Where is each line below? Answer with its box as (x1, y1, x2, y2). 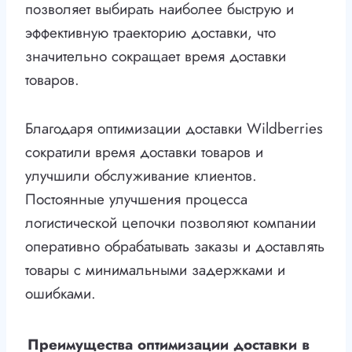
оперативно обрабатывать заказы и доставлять (25, 236, 324, 258)
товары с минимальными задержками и (25, 259, 285, 281)
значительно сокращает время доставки (25, 46, 286, 68)
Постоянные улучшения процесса (25, 189, 247, 211)
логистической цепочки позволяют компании (25, 212, 316, 234)
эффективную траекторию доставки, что (25, 22, 276, 44)
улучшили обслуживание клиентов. (25, 165, 257, 187)
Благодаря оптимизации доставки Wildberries (25, 118, 323, 140)
